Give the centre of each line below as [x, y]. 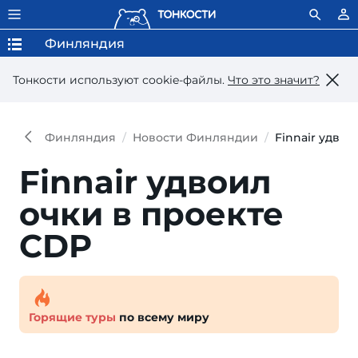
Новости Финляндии [195, 137]
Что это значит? [274, 80]
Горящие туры [72, 317]
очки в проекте [151, 214]
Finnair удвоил [145, 182]
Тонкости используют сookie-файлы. [120, 80]
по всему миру [163, 317]
